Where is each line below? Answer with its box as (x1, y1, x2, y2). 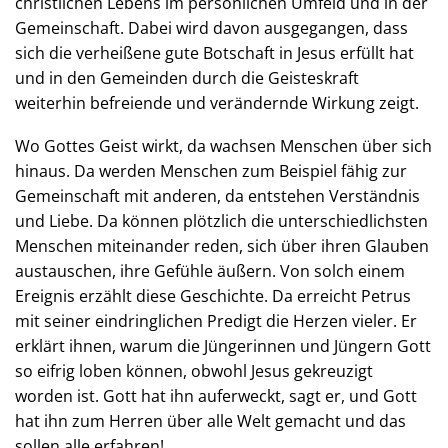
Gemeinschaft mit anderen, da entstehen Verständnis (15, 185, 420, 207)
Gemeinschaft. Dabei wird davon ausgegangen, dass (15, 17, 408, 39)
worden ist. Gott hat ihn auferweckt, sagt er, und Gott (15, 385, 417, 407)
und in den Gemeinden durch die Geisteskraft (15, 67, 359, 89)
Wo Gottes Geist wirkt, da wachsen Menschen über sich (15, 135, 432, 157)
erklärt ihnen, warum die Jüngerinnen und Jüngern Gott (15, 335, 431, 357)
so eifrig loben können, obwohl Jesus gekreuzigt (15, 360, 373, 382)
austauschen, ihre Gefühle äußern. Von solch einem (15, 260, 405, 282)
